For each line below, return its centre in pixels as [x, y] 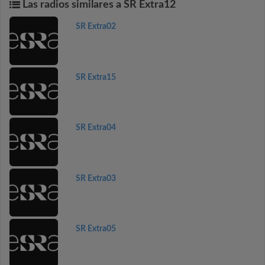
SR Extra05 [96, 229]
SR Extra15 [96, 77]
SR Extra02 [96, 27]
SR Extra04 [96, 128]
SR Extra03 [96, 178]
